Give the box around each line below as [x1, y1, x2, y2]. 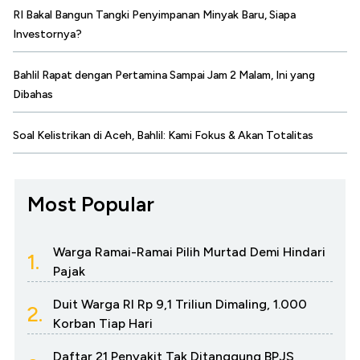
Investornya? [13, 27, 82, 42]
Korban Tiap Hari [53, 316, 153, 332]
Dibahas [13, 88, 53, 102]
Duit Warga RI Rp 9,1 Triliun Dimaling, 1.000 [53, 297, 307, 313]
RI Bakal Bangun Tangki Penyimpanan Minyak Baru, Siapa [13, 8, 296, 22]
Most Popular [27, 191, 154, 218]
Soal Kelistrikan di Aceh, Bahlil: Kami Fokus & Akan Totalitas [13, 129, 313, 143]
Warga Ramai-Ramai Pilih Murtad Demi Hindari [53, 244, 325, 260]
